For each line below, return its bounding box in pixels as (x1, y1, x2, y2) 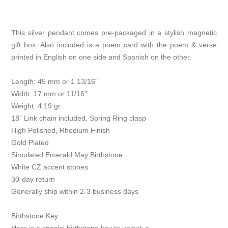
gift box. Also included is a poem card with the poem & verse (11, 41, 217, 49)
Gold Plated (11, 138, 49, 147)
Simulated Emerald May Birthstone (11, 151, 123, 159)
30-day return (11, 175, 55, 184)
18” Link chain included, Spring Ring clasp (11, 114, 147, 123)
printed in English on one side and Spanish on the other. (11, 53, 192, 62)
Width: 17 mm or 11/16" (11, 90, 88, 98)
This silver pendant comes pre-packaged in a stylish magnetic (11, 28, 217, 37)
